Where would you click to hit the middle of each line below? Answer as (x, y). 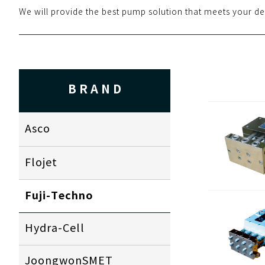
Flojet (41, 163)
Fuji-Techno (59, 196)
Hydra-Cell (55, 229)
